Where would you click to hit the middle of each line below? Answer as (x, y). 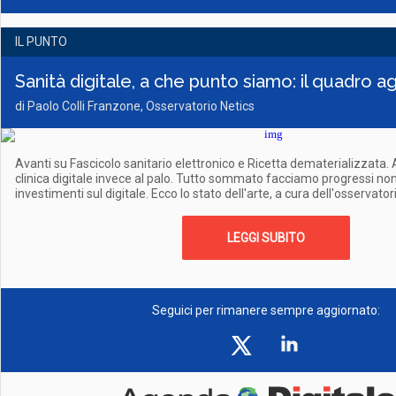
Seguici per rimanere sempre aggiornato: (266, 310)
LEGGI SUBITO (266, 238)
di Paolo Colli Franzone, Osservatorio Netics (135, 106)
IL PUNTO (41, 42)
